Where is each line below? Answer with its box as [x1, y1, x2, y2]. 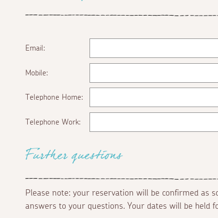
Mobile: [25, 69, 48, 77]
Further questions [25, 144, 122, 172]
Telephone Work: [25, 118, 81, 126]
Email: [25, 44, 45, 53]
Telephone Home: [25, 93, 83, 102]
